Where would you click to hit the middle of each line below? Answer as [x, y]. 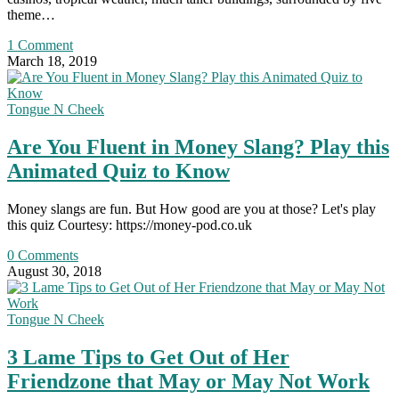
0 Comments [43, 255]
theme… [31, 14]
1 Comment [40, 45]
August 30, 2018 [54, 271]
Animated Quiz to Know [118, 171]
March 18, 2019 [52, 61]
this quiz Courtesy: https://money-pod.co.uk [130, 224]
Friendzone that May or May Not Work [188, 381]
